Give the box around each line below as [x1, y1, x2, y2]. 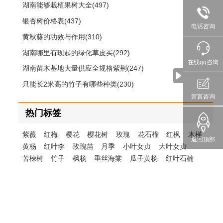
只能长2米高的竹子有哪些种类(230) [22, 80, 134, 89]
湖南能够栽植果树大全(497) [22, 1, 109, 9]
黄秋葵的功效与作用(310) [22, 32, 102, 41]
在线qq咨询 [188, 58, 219, 66]
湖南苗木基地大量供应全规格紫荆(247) [22, 64, 144, 73]
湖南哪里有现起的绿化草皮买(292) [22, 48, 130, 57]
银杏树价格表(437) [22, 17, 81, 25]
